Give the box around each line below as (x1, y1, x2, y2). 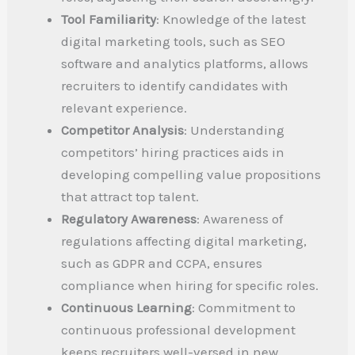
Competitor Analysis (61, 122, 185, 139)
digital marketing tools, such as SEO (61, 33, 286, 50)
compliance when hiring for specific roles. (61, 277, 319, 294)
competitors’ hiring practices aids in (61, 144, 285, 161)
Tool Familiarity (61, 11, 157, 28)
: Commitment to (192, 300, 296, 316)
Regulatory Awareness (61, 211, 197, 227)
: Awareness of (197, 211, 284, 227)
